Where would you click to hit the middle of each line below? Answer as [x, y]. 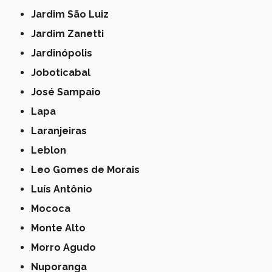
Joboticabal [63, 72]
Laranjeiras [62, 131]
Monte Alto [63, 228]
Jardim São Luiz [73, 14]
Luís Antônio [65, 189]
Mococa [55, 208]
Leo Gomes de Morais [89, 169]
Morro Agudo [68, 247]
